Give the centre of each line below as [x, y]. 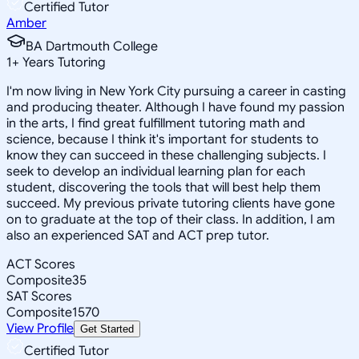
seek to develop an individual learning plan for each [156, 171]
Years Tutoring [63, 62]
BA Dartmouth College [92, 46]
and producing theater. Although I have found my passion [175, 107]
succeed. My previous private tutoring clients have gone [171, 203]
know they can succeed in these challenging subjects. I [166, 155]
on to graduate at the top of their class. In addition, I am [171, 219]
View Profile [40, 328]
